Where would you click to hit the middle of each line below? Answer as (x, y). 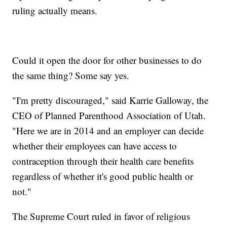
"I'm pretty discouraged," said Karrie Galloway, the (110, 100)
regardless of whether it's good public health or (103, 176)
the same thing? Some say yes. (71, 75)
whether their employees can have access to (95, 146)
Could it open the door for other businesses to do (107, 60)
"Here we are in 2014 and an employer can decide (108, 131)
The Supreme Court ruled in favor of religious (101, 216)
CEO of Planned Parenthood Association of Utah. (109, 116)
